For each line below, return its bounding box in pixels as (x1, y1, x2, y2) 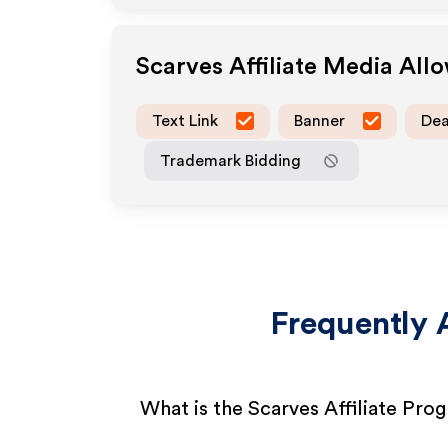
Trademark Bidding (160, 152, 301, 169)
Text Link (152, 112, 218, 129)
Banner (294, 112, 345, 129)
